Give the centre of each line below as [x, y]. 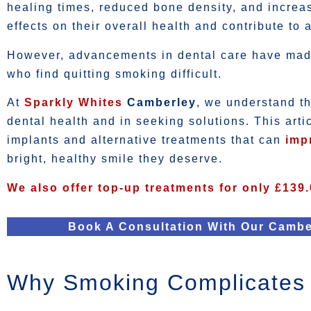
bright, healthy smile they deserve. [115, 159]
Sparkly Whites [74, 103]
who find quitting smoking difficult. [115, 74]
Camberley [160, 103]
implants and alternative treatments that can [146, 140]
